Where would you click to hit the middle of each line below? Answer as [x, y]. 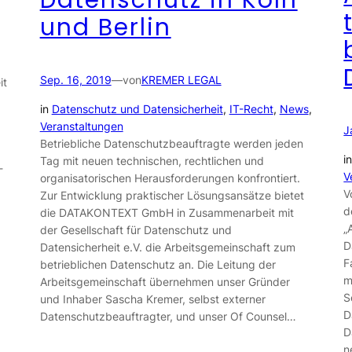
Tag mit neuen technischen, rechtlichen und [152, 160]
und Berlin [105, 27]
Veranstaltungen [81, 126]
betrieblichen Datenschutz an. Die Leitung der [158, 264]
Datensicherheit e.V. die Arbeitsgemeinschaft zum [167, 247]
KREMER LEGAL [181, 80]
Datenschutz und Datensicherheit [137, 108]
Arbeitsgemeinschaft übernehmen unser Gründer [165, 281]
